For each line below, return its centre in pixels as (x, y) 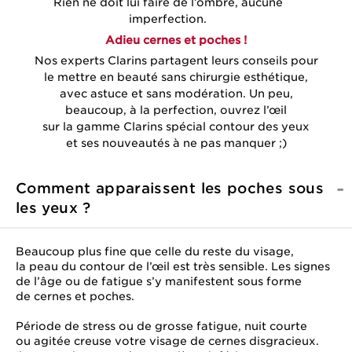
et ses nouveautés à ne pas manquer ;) (176, 143)
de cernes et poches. (75, 297)
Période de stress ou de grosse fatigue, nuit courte (161, 326)
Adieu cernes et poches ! (176, 40)
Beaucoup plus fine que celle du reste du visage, (155, 252)
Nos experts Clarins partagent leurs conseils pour (176, 61)
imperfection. (168, 19)
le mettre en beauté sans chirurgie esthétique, (176, 77)
